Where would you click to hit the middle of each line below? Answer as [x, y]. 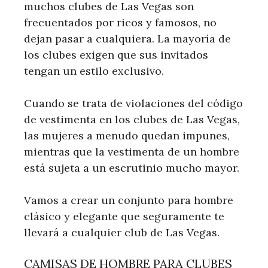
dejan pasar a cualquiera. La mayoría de [127, 39]
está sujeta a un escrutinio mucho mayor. [132, 168]
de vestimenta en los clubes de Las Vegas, [132, 120]
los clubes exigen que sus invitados [116, 55]
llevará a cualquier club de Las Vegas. [122, 233]
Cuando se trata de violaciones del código [133, 103]
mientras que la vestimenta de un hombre [132, 152]
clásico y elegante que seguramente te [124, 217]
